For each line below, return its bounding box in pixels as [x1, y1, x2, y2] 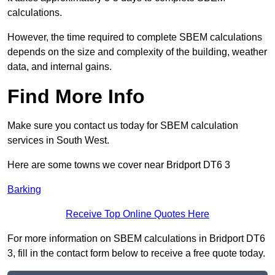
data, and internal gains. [7, 61, 112, 72]
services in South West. [7, 135, 109, 146]
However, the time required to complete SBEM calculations [7, 32, 262, 43]
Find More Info [7, 85, 145, 108]
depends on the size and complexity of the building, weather [7, 47, 267, 58]
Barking [7, 184, 41, 195]
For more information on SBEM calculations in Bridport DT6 [7, 233, 265, 244]
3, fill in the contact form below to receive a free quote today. [7, 248, 265, 259]
